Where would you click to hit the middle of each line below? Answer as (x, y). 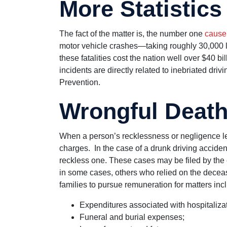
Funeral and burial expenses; (132, 217)
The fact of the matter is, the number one (132, 33)
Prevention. (80, 82)
